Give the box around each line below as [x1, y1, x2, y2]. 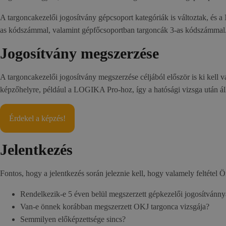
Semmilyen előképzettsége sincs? [20, 215, 126, 223]
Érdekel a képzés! [9, 114, 66, 123]
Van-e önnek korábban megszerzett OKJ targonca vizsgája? [20, 202, 209, 211]
